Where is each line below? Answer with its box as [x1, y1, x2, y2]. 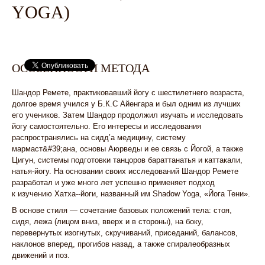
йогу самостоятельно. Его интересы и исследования [12, 122, 201, 131]
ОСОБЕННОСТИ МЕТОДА [12, 62, 150, 75]
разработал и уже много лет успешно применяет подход [12, 178, 215, 187]
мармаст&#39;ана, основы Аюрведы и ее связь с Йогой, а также [12, 144, 243, 153]
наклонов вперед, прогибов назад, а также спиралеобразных [12, 240, 230, 248]
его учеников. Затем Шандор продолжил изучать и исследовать [12, 111, 243, 119]
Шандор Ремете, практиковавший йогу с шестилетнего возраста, [12, 88, 244, 97]
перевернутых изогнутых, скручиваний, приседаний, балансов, [12, 228, 238, 237]
